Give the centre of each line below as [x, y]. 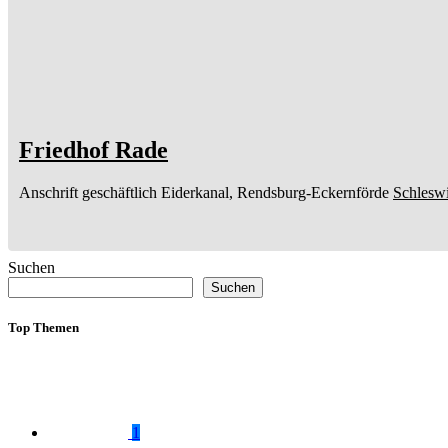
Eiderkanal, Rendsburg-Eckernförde [275, 193]
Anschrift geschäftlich [88, 193]
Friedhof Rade [93, 150]
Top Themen [43, 328]
